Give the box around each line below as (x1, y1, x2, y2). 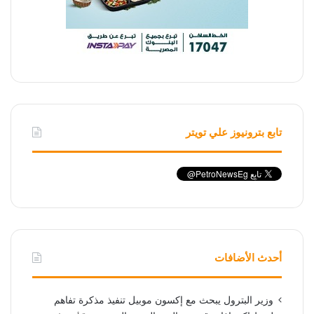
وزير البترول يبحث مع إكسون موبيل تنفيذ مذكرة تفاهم (53, 295, 273, 306)
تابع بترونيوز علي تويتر (185, 127, 282, 139)
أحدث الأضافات (214, 252, 282, 264)
